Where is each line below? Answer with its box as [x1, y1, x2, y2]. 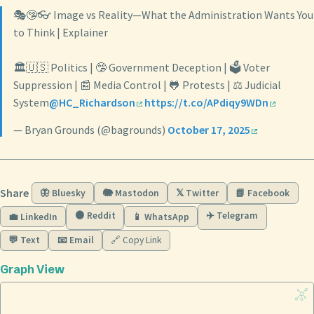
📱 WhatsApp [132, 210, 189, 223]
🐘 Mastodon [102, 186, 159, 199]
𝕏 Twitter [175, 186, 219, 199]
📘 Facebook [235, 186, 290, 199]
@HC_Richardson [49, 95, 135, 110]
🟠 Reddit [74, 210, 116, 222]
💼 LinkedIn [8, 210, 58, 223]
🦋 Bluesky [40, 186, 86, 199]
